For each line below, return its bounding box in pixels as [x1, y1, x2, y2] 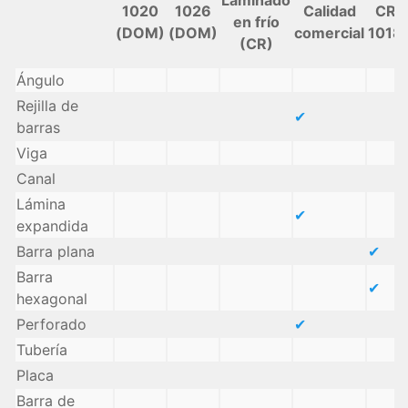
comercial [294, 23, 364, 42]
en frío [232, 12, 280, 31]
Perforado [16, 314, 87, 333]
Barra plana [16, 241, 95, 260]
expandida [16, 216, 88, 235]
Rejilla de [16, 96, 78, 115]
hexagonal [16, 289, 87, 308]
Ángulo [16, 70, 65, 89]
